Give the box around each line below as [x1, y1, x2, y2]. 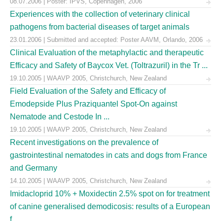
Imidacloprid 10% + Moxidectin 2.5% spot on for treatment [10, 189, 210, 198]
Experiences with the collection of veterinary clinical [10, 10, 190, 18]
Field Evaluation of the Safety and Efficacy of [10, 87, 166, 95]
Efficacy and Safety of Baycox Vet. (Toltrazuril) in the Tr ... [10, 61, 208, 70]
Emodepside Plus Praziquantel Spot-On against [10, 100, 177, 108]
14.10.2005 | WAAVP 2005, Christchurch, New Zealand [10, 177, 167, 184]
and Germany [10, 164, 57, 172]
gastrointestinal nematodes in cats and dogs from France [10, 151, 207, 159]
